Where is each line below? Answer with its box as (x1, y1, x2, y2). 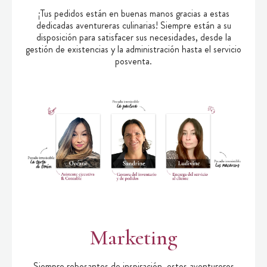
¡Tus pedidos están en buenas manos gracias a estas (38, 6, 229, 20)
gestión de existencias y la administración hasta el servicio (26, 42, 241, 56)
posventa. (115, 54, 152, 68)
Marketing (89, 224, 178, 250)
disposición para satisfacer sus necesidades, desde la (36, 30, 231, 44)
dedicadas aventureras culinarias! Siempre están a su (36, 18, 231, 32)
